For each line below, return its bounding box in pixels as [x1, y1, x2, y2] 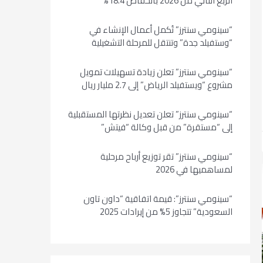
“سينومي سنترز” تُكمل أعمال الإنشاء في [89, 21, 233, 38]
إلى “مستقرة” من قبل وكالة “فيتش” [101, 119, 233, 136]
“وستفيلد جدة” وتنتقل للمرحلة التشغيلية [92, 34, 233, 51]
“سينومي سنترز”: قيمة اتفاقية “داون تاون [83, 190, 233, 207]
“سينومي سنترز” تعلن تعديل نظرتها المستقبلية [68, 106, 233, 123]
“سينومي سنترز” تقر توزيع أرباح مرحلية [100, 148, 233, 165]
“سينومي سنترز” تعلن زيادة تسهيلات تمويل [80, 63, 233, 80]
